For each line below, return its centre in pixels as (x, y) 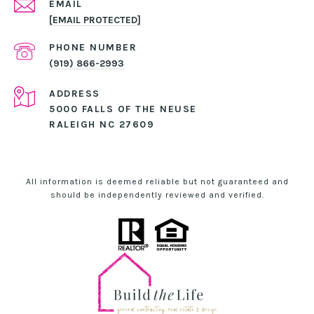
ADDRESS (75, 94)
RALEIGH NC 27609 (102, 125)
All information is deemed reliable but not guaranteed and (157, 182)
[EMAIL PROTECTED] (95, 20)
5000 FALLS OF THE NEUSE (125, 109)
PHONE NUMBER (93, 48)
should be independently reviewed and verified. (157, 195)
